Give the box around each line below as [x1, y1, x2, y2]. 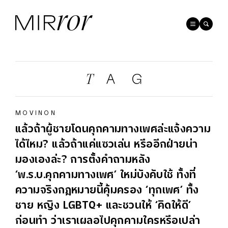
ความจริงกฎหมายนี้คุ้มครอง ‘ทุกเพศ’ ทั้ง [15, 186, 199, 195]
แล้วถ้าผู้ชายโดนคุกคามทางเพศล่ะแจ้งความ [15, 125, 211, 134]
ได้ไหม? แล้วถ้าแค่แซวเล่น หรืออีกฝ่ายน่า [15, 140, 198, 150]
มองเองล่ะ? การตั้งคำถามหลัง [15, 156, 151, 165]
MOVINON [15, 110, 56, 116]
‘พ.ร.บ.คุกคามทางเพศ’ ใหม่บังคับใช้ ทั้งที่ [15, 171, 196, 180]
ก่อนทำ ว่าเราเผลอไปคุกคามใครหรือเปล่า [15, 217, 201, 226]
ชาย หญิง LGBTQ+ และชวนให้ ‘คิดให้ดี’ [15, 202, 191, 211]
